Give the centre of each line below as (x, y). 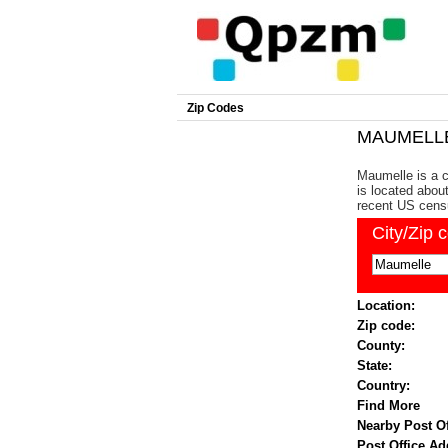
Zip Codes (215, 108)
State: (374, 365)
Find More (388, 405)
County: (381, 345)
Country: (383, 385)
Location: (386, 305)
